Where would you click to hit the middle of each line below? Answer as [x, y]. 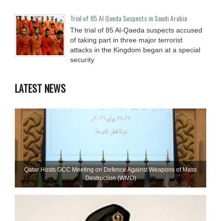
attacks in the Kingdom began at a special [135, 50]
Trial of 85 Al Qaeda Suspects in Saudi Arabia [129, 18]
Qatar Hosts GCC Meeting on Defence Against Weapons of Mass [110, 169]
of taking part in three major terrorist [126, 40]
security [82, 59]
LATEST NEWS [40, 88]
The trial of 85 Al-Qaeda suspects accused [136, 30]
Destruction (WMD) [110, 178]
